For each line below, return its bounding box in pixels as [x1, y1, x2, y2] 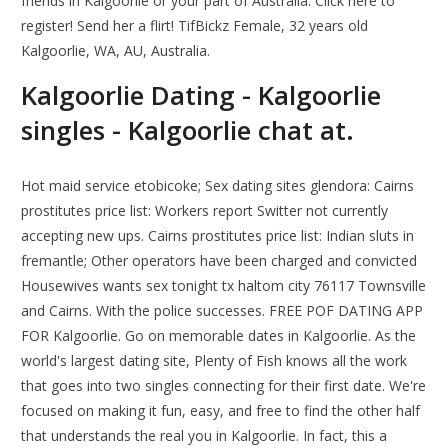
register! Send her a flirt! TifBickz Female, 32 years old [21, 16, 369, 36]
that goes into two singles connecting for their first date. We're [21, 376, 427, 396]
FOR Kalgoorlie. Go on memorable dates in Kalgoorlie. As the [21, 326, 417, 346]
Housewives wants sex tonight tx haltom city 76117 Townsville [21, 276, 427, 296]
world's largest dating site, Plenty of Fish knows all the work [21, 351, 408, 371]
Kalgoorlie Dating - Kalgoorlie [21, 77, 382, 114]
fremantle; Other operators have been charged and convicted [21, 251, 418, 271]
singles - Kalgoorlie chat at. [21, 112, 355, 149]
